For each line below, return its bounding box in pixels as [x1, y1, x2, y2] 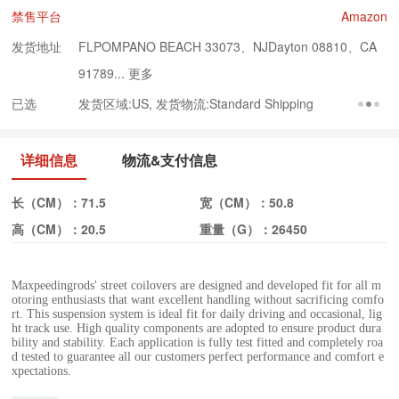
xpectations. [12, 364, 72, 378]
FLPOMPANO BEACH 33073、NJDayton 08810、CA [78, 37, 378, 55]
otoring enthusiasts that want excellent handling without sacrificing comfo [12, 293, 385, 306]
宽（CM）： [199, 193, 269, 211]
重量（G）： [199, 220, 272, 238]
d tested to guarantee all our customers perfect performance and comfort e [12, 350, 385, 363]
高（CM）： [12, 220, 82, 238]
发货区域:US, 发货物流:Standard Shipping [78, 94, 314, 112]
